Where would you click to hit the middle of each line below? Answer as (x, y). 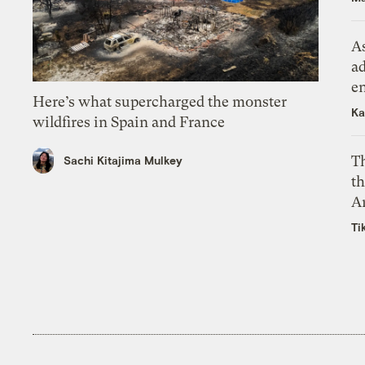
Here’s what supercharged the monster (160, 102)
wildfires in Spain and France (129, 122)
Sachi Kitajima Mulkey (123, 160)
